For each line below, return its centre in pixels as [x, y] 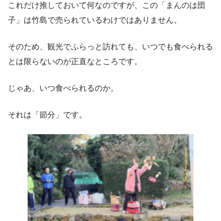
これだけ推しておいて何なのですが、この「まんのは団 [107, 5]
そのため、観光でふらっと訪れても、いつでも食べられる [110, 47]
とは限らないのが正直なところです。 [75, 62]
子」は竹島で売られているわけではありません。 [95, 20]
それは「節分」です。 [47, 115]
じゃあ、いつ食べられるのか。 [63, 88]
